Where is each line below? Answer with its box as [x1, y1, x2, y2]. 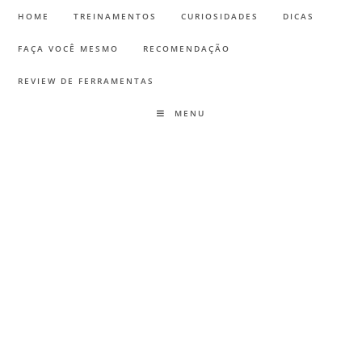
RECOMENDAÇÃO [143, 43, 231, 54]
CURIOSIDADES [181, 11, 259, 22]
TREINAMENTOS [74, 11, 158, 22]
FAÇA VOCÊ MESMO [18, 43, 120, 54]
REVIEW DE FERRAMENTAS [18, 75, 155, 86]
